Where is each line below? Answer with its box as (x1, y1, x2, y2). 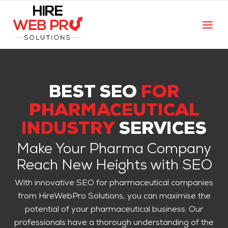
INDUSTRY (21, 122, 115, 139)
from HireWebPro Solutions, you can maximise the (17, 193, 211, 202)
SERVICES (115, 122, 207, 139)
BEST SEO (48, 85, 141, 103)
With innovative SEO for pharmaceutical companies (15, 180, 213, 188)
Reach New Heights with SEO (16, 159, 212, 174)
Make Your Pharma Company (17, 143, 211, 158)
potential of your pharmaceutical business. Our (25, 206, 203, 215)
